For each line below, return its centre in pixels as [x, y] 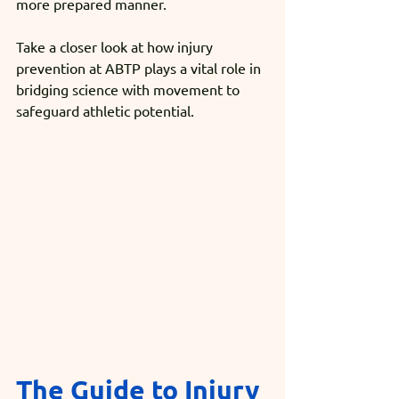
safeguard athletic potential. [105, 110]
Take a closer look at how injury [116, 46]
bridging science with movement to [130, 89]
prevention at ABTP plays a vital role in [140, 67]
